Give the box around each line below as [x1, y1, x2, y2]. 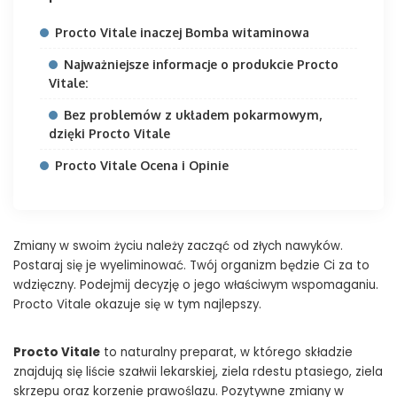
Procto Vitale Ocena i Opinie [55, 158, 229, 174]
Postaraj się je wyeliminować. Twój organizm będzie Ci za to [13, 257, 370, 275]
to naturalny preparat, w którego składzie [100, 344, 353, 362]
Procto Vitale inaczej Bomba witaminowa [55, 25, 309, 41]
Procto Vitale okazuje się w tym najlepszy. [13, 296, 261, 314]
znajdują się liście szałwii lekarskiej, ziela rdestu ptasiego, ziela [13, 363, 383, 381]
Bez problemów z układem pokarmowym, [64, 107, 322, 123]
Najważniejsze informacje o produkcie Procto [64, 57, 339, 73]
